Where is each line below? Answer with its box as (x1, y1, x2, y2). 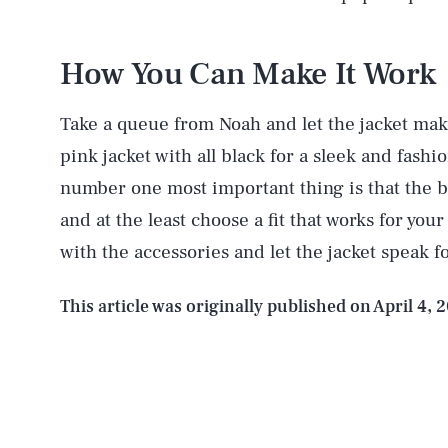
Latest (101, 335, 210, 386)
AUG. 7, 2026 (60, 85, 157, 105)
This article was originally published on (60, 295, 373, 318)
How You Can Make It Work (60, 53, 436, 95)
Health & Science (101, 246, 406, 297)
